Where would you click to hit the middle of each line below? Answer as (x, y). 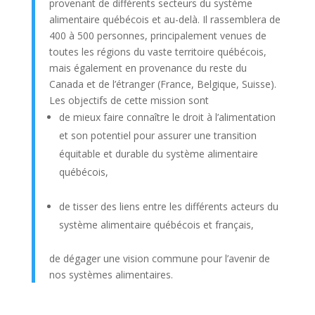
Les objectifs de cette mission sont (131, 100)
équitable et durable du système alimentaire (158, 153)
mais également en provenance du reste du (148, 67)
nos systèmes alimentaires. (112, 274)
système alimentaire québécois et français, (157, 224)
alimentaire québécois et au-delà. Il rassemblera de (165, 19)
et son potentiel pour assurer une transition (157, 135)
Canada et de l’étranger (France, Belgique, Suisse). (164, 84)
